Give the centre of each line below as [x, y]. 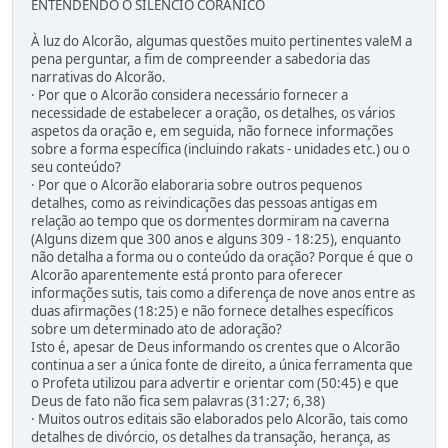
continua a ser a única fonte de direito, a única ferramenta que [222, 365]
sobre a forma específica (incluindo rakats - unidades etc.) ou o [220, 149]
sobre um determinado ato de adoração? [156, 329]
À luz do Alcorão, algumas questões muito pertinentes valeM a [221, 41]
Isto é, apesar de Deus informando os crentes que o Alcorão [215, 347]
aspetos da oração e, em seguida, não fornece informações [212, 131]
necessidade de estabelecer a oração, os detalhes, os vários [213, 113]
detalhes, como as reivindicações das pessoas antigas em [204, 203]
